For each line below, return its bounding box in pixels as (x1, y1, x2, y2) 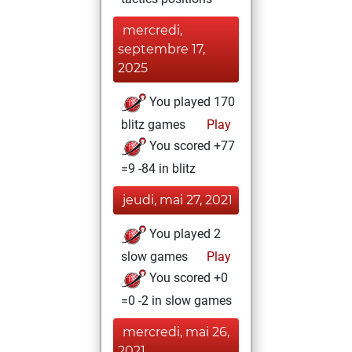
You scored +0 (146, 270, 228, 286)
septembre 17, (118, 42, 205, 57)
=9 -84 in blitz (121, 161, 196, 176)
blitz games (121, 117, 185, 132)
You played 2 (146, 226, 221, 242)
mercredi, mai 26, (123, 324, 229, 339)
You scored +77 (146, 138, 235, 154)
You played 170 (146, 94, 235, 110)
